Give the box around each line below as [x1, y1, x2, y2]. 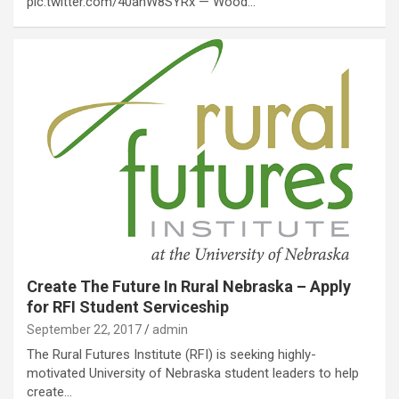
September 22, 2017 [27, 322, 142, 338]
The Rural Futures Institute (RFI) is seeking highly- [27, 346, 316, 363]
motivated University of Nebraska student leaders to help [27, 365, 359, 382]
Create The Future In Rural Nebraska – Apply [27, 277, 351, 297]
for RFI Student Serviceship [27, 297, 229, 317]
